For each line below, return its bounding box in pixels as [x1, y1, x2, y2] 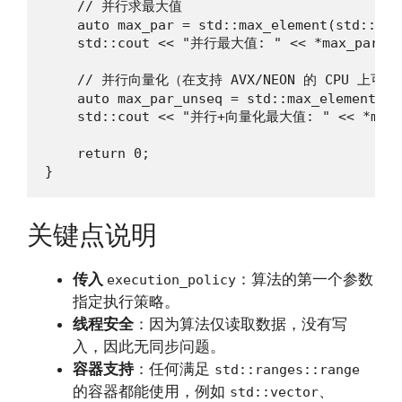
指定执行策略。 [73, 293, 179, 311]
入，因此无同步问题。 [73, 337, 225, 356]
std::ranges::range [214, 362, 360, 379]
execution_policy [107, 272, 236, 289]
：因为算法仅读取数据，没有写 [134, 315, 347, 334]
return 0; [45, 144, 150, 162]
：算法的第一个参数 [236, 270, 373, 289]
